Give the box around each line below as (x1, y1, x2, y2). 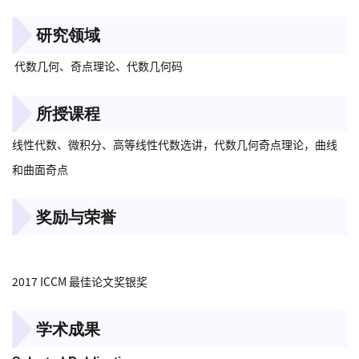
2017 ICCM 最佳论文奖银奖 (12, 272, 147, 289)
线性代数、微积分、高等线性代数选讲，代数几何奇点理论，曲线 (12, 136, 337, 153)
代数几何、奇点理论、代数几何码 (12, 58, 183, 75)
